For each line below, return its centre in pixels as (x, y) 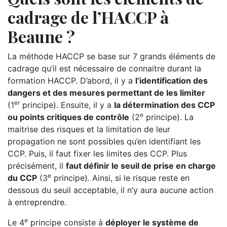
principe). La (168, 117)
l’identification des (172, 81)
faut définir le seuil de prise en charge (141, 166)
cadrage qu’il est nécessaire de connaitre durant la (104, 68)
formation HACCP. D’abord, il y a (71, 81)
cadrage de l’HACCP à (88, 17)
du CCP (22, 178)
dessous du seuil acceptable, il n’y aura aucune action (110, 190)
